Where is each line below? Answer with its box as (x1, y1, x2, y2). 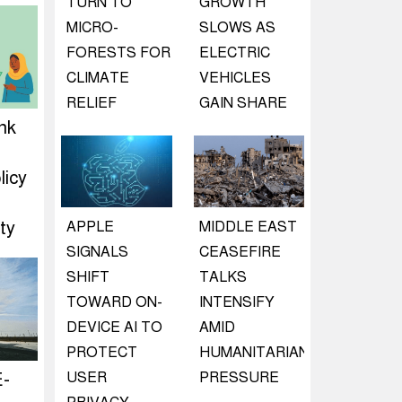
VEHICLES (198, 69, 271, 87)
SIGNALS (66, 243, 128, 261)
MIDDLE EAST (198, 218, 297, 236)
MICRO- (66, 19, 118, 37)
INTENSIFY (198, 293, 275, 311)
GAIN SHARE (198, 94, 287, 112)
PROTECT (66, 344, 137, 362)
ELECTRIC (198, 44, 270, 62)
